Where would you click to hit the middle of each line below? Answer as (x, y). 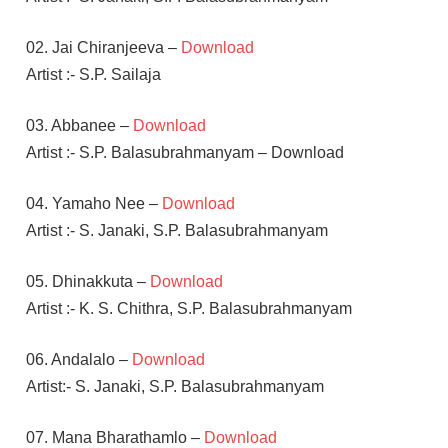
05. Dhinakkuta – (87, 281)
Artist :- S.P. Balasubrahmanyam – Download (184, 152)
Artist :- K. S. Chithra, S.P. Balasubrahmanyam (188, 308)
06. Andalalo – (78, 359)
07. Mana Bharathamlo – (114, 437)
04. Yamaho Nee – (93, 203)
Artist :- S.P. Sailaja (93, 74)
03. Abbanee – (79, 125)
